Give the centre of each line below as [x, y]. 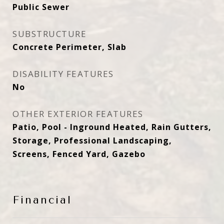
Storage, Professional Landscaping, [92, 140]
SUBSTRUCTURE [49, 34]
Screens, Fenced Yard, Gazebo [79, 154]
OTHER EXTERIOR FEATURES [78, 114]
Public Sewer [41, 7]
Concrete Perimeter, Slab [69, 47]
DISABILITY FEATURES [63, 74]
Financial [42, 200]
